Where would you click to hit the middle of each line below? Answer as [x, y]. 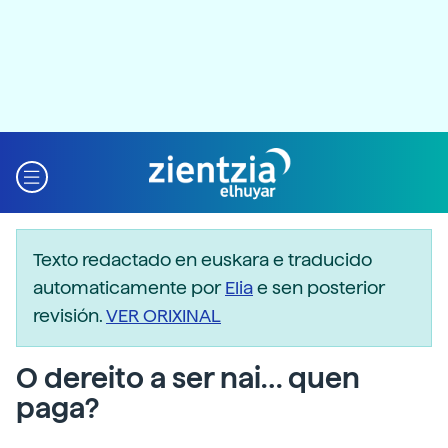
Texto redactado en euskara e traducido [202, 259]
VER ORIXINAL [163, 315]
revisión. [69, 315]
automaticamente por [129, 287]
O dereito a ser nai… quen [188, 378]
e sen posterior [319, 287]
